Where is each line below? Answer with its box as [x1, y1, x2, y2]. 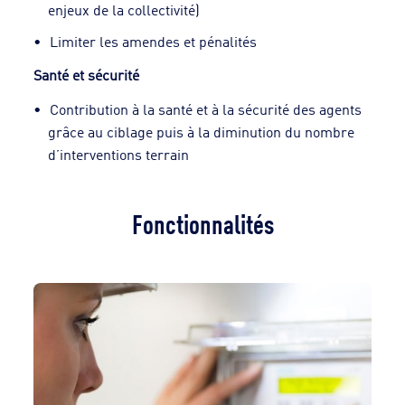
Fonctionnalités [131, 203, 274, 240]
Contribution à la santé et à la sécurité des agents [50, 99, 363, 118]
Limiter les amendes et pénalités [50, 31, 258, 51]
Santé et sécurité [33, 64, 140, 84]
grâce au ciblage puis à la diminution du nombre [48, 121, 355, 141]
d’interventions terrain [48, 144, 190, 164]
